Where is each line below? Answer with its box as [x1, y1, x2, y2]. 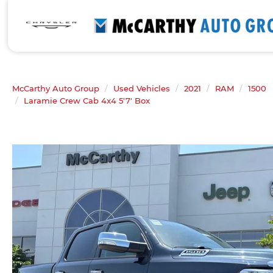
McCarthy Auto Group [12, 83, 99, 93]
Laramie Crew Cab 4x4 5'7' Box [24, 96, 150, 105]
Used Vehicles [113, 83, 170, 93]
